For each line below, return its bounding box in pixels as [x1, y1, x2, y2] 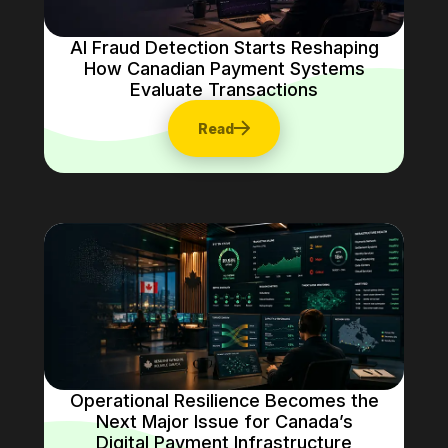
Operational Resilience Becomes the [69, 390, 379, 412]
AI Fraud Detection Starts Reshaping [69, 36, 379, 58]
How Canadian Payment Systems [83, 57, 365, 79]
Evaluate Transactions [130, 78, 318, 100]
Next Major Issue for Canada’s [95, 411, 353, 433]
